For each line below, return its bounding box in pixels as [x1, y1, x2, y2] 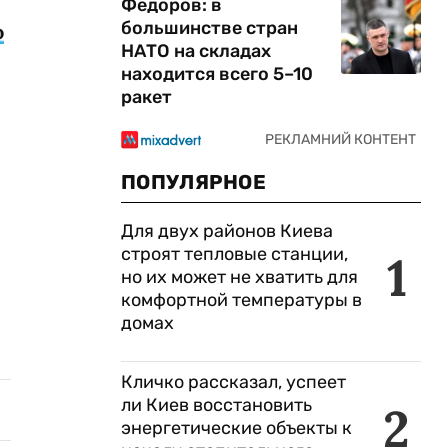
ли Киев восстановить [121, 394, 312, 416]
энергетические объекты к [121, 417, 352, 439]
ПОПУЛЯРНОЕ [121, 170, 266, 194]
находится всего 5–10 [121, 63, 313, 85]
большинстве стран [121, 17, 298, 39]
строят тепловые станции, [121, 243, 348, 265]
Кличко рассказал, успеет [121, 371, 346, 393]
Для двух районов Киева [121, 220, 333, 242]
